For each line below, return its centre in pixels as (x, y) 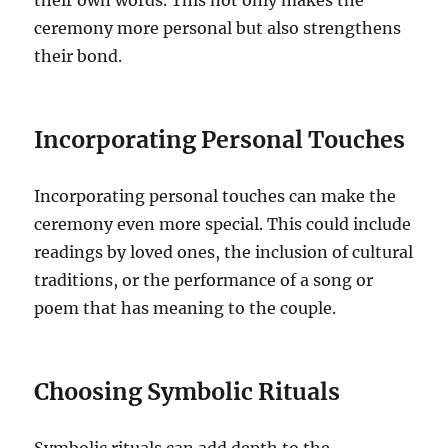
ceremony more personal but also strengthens (218, 28)
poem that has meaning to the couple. (185, 308)
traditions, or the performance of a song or (204, 280)
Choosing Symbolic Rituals (187, 392)
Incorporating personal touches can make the (215, 196)
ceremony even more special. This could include (223, 224)
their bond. (78, 56)
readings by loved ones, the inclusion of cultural (224, 252)
